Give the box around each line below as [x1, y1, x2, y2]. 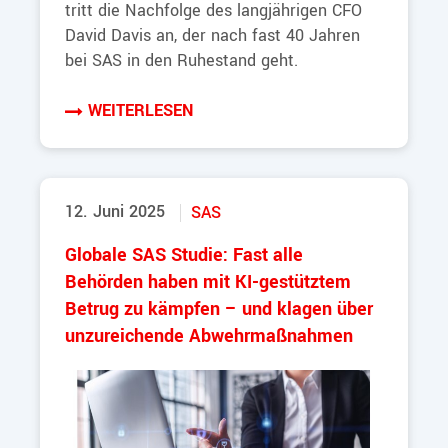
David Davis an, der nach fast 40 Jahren [65, 24, 360, 48]
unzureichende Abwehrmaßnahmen [65, 324, 353, 350]
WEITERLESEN [88, 99, 193, 123]
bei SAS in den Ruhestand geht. [65, 49, 298, 73]
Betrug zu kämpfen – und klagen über [65, 297, 373, 323]
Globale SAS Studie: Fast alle [65, 243, 303, 269]
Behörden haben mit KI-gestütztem [65, 270, 351, 296]
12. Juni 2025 [65, 200, 165, 224]
